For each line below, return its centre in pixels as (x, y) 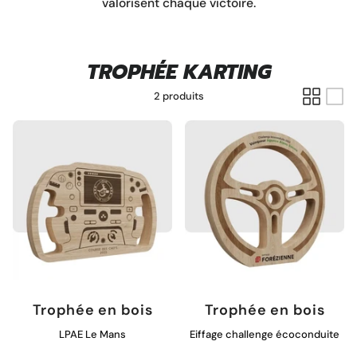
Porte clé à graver (71, 266)
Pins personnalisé (71, 65)
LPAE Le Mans (92, 334)
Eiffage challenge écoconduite (265, 334)
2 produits (178, 96)
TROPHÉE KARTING (178, 72)
